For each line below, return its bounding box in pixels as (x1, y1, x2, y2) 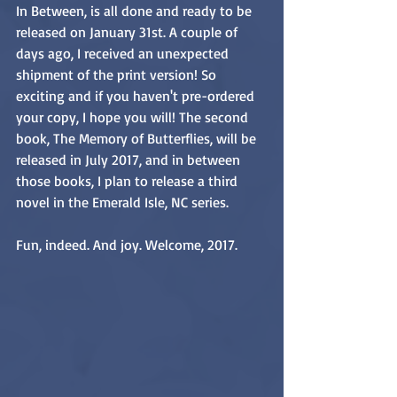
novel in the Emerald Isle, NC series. (16, 193, 232, 212)
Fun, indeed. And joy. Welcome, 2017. (16, 236, 237, 254)
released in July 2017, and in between (16, 151, 244, 169)
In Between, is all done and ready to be (16, 2, 255, 20)
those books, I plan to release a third (16, 172, 241, 191)
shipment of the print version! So (16, 66, 220, 84)
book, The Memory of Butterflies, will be (16, 129, 260, 148)
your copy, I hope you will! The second (16, 108, 252, 127)
